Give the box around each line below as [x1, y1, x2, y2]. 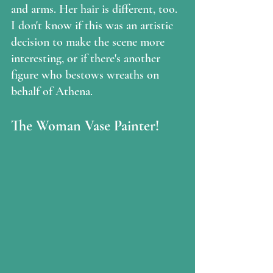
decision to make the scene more [11, 34, 168, 49]
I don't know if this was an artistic [11, 18, 176, 33]
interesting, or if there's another [11, 51, 163, 66]
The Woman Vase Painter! [11, 116, 159, 135]
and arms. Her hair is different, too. [11, 1, 180, 16]
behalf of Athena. [11, 83, 99, 99]
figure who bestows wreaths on [11, 67, 162, 82]
